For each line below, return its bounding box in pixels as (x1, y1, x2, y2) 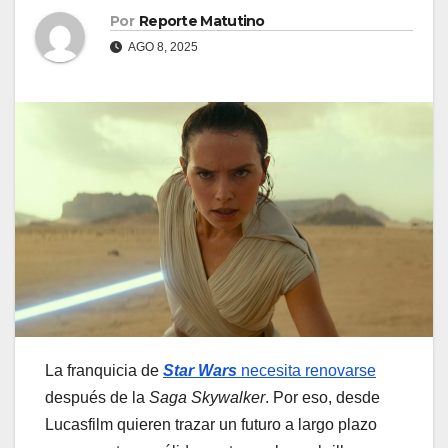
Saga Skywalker (149, 389, 265, 407)
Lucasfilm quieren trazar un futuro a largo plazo (45, 416, 377, 434)
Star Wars (163, 362, 237, 380)
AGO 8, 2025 (126, 40, 198, 55)
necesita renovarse (237, 362, 376, 380)
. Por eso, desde (265, 389, 380, 407)
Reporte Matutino (138, 12, 265, 31)
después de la (45, 389, 149, 407)
